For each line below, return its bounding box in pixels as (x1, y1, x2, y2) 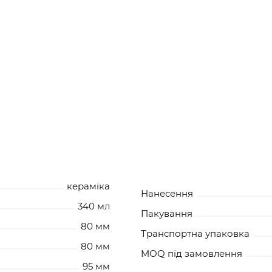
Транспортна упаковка (140, 227, 250, 239)
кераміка (66, 180, 110, 192)
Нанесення (140, 187, 193, 199)
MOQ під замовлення (140, 247, 242, 259)
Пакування (140, 207, 192, 219)
